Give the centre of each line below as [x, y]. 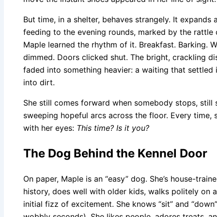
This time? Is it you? [113, 128]
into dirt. [39, 83]
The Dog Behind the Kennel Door [115, 154]
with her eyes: [50, 128]
